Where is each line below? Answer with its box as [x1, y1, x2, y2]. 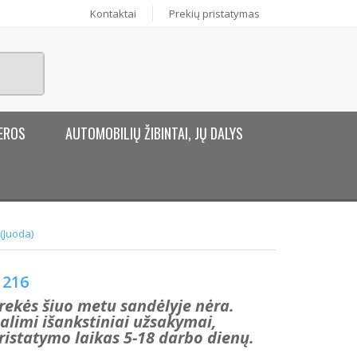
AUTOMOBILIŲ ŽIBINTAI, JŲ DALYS [65, 123, 244, 143]
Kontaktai [90, 6, 136, 21]
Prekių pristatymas [169, 6, 260, 21]
